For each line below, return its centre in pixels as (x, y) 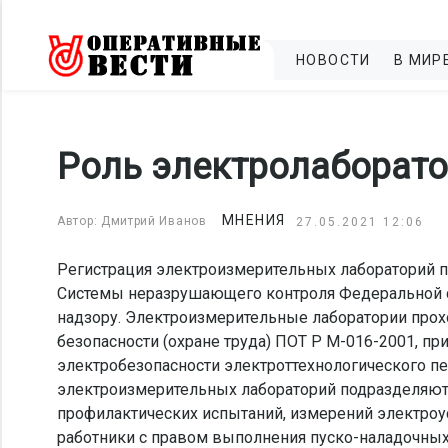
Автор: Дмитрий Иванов (132, 221)
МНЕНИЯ (253, 220)
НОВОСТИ (333, 60)
